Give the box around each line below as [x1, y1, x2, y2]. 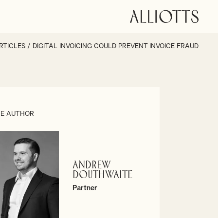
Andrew [72, 160, 111, 171]
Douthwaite [72, 170, 132, 181]
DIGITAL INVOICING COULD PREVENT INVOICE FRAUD [33, 43, 199, 50]
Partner [72, 184, 97, 192]
